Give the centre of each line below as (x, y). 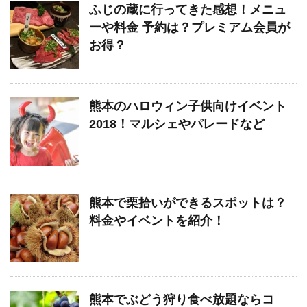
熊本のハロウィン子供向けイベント (188, 106)
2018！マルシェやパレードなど (177, 124)
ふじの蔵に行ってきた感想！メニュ (188, 9)
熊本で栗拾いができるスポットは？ (188, 202)
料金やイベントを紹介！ (157, 220)
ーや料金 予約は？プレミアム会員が (189, 27)
